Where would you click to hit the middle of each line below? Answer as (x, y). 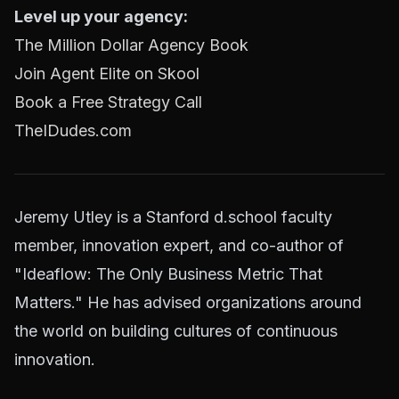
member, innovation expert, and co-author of (179, 245)
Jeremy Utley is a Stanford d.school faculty (173, 216)
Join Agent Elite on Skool (107, 73)
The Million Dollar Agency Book (131, 45)
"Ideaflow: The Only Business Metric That (168, 273)
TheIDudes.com (73, 130)
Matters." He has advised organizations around (188, 302)
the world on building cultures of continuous (176, 330)
